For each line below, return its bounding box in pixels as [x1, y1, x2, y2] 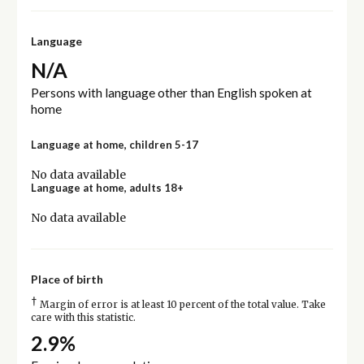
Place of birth [30, 271, 103, 286]
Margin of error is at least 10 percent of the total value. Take [37, 298, 326, 310]
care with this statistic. [30, 311, 136, 323]
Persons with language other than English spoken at [30, 84, 312, 100]
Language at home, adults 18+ [30, 180, 184, 194]
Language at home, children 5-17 [30, 137, 198, 151]
